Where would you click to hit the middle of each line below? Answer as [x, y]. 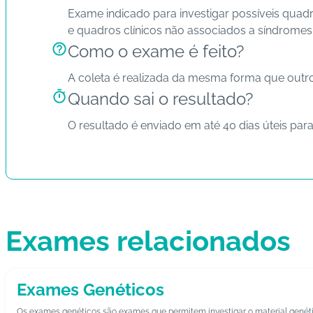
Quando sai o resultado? [160, 99]
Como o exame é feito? [156, 51]
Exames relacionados [148, 240]
